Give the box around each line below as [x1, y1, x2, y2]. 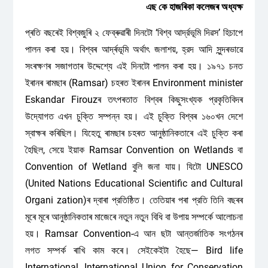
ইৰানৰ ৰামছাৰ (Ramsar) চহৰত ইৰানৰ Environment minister [25, 77, 243, 89]
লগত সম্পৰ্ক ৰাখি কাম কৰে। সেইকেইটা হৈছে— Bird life [25, 245, 243, 256]
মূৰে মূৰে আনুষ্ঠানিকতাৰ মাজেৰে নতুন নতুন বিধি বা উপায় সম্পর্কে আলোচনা [25, 211, 243, 223]
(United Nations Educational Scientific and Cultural [25, 178, 243, 189]
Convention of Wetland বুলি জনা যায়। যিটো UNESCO [25, 161, 243, 172]
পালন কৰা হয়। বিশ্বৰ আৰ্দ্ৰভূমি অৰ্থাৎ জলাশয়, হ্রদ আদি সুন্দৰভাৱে [25, 44, 243, 55]
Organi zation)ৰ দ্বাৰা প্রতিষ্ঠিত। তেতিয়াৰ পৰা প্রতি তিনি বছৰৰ [25, 194, 243, 206]
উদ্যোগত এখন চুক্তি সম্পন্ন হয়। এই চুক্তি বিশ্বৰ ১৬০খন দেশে [25, 111, 243, 122]
